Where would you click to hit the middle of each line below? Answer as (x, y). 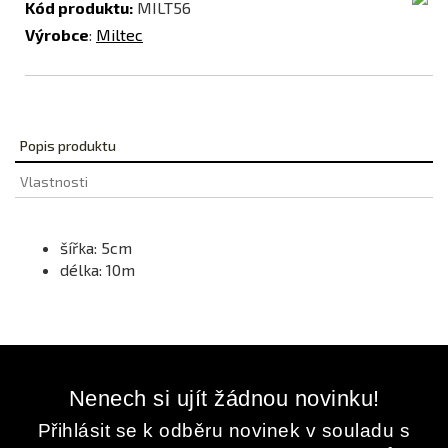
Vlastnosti (54, 182)
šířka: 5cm (96, 248)
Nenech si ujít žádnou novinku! (224, 399)
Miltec (119, 35)
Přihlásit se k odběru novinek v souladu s (224, 431)
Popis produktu (68, 146)
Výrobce (57, 35)
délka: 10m (97, 270)
